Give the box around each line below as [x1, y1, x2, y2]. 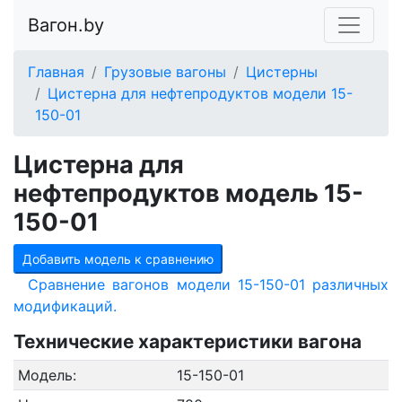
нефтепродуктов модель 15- [13, 179, 363, 208]
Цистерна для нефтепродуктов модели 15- [48, 84, 353, 102]
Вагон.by [28, 14, 104, 36]
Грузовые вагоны [104, 63, 226, 81]
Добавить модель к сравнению [22, 251, 214, 267]
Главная [28, 63, 84, 81]
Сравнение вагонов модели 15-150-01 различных [28, 275, 389, 293]
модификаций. [13, 297, 117, 315]
